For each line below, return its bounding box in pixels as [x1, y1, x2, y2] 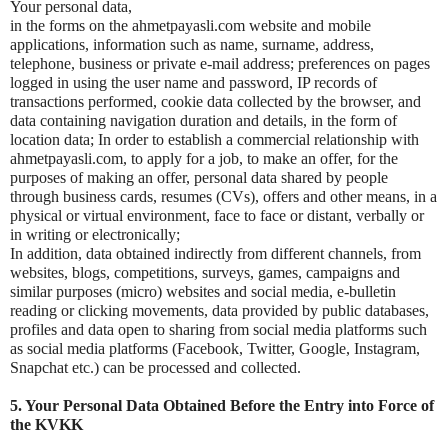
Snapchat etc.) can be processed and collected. [10, 359, 301, 376]
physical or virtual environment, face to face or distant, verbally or [10, 207, 424, 224]
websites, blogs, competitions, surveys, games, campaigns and [10, 264, 400, 281]
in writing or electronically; [10, 226, 180, 243]
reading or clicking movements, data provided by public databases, [10, 302, 429, 319]
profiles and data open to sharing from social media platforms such [10, 321, 427, 338]
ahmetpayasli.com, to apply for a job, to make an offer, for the [10, 150, 398, 167]
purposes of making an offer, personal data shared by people [10, 169, 388, 186]
